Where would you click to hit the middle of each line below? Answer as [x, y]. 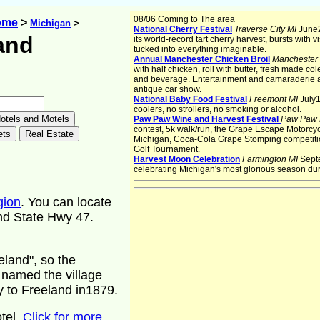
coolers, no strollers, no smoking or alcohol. [217, 109]
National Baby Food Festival [190, 99]
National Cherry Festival [183, 29]
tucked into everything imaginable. [200, 49]
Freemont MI [274, 99]
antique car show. [167, 89]
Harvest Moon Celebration [187, 159]
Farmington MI [270, 159]
